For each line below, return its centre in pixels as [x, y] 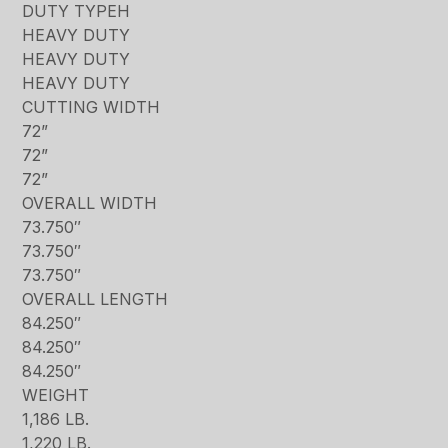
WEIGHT [56, 395]
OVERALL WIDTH [90, 203]
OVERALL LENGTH [95, 299]
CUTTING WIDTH [91, 107]
